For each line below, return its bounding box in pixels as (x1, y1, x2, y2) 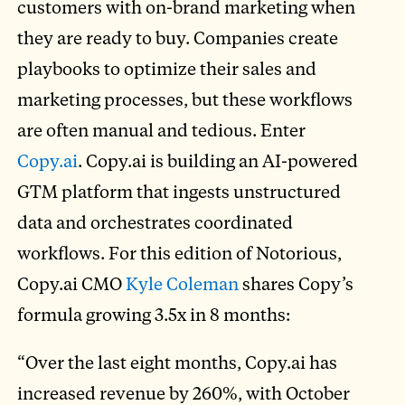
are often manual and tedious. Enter (17, 118, 306, 141)
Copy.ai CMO (17, 271, 127, 295)
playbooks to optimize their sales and (17, 56, 317, 80)
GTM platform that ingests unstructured (17, 179, 342, 202)
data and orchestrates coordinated (17, 210, 294, 233)
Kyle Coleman (126, 271, 240, 295)
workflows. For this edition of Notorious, (17, 240, 343, 264)
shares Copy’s (239, 271, 354, 295)
